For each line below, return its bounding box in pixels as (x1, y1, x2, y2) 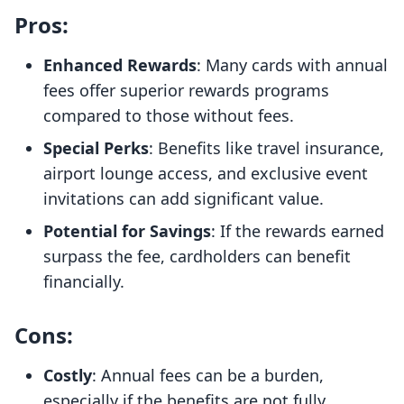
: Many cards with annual (197, 54, 388, 77)
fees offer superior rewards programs (43, 79, 329, 102)
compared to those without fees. (43, 105, 294, 127)
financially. (43, 271, 124, 293)
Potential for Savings (43, 220, 211, 243)
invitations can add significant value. (43, 188, 324, 210)
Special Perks (43, 137, 149, 160)
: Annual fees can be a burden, (92, 364, 324, 387)
